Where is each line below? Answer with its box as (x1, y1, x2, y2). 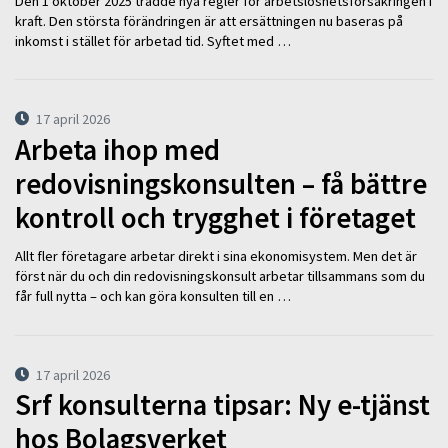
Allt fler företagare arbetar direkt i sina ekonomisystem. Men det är (15, 247, 417, 266)
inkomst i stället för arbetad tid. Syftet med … (15, 31, 291, 50)
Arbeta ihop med (15, 131, 220, 168)
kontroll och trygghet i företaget (15, 199, 416, 236)
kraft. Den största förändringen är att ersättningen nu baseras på (15, 11, 403, 30)
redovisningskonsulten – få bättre (15, 165, 427, 202)
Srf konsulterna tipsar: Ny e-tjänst (15, 387, 430, 424)
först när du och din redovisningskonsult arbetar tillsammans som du (15, 267, 425, 286)
